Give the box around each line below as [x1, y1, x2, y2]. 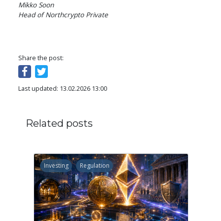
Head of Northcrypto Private [18, 10, 109, 20]
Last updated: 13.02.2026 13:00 [18, 84, 108, 93]
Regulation [79, 161, 110, 170]
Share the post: [18, 53, 64, 63]
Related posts [26, 117, 93, 130]
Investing [43, 161, 69, 170]
